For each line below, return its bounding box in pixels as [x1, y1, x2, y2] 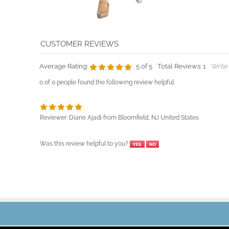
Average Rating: [39, 84, 88, 93]
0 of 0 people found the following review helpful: [39, 101, 175, 108]
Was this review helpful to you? [40, 162, 130, 170]
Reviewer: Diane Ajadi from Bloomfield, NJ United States [40, 136, 199, 144]
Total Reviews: [157, 84, 203, 93]
